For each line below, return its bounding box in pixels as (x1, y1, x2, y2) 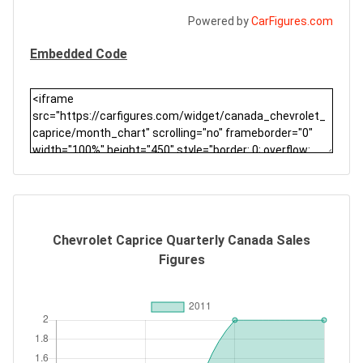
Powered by (188, 15, 251, 28)
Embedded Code (30, 46, 127, 62)
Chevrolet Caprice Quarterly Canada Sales (53, 233, 310, 248)
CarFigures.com (251, 15, 333, 28)
